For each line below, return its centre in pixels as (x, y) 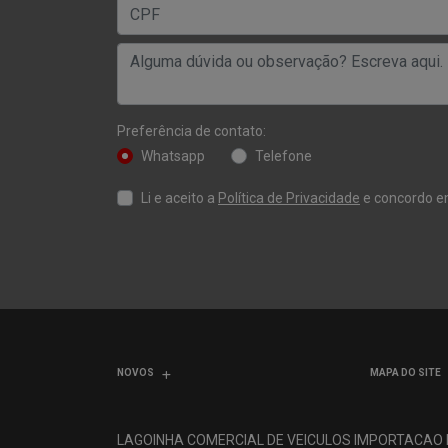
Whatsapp (173, 155)
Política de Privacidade (289, 197)
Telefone (283, 155)
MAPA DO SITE (406, 372)
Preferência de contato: (191, 130)
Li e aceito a (179, 197)
